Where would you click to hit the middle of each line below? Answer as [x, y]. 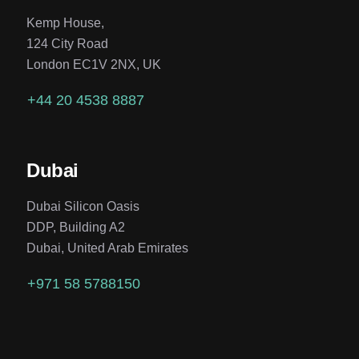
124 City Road [68, 44]
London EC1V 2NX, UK [94, 65]
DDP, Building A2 [76, 227]
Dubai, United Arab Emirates [108, 248]
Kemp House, [66, 23]
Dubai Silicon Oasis [83, 206]
